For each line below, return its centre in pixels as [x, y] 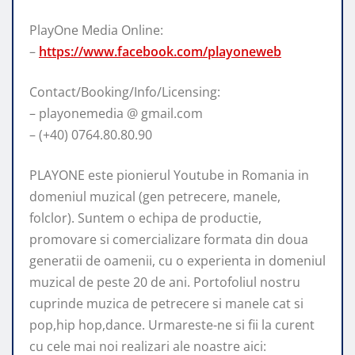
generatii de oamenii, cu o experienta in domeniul [177, 260]
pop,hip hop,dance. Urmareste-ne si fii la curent [172, 324]
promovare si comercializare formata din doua [169, 239]
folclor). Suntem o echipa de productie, [145, 218]
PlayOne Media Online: [96, 30]
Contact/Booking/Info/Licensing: [125, 92]
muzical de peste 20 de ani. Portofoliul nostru [165, 282]
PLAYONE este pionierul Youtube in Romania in [169, 175]
